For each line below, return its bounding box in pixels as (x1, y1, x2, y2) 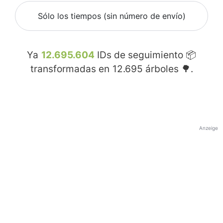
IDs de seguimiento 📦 (95, 49, 196, 61)
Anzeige (199, 125, 218, 131)
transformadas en (30, 63, 112, 75)
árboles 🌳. (142, 63, 193, 75)
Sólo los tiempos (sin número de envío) (37, 11, 186, 21)
